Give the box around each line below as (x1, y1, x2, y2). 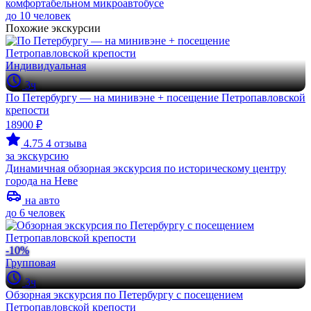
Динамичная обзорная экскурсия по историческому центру (6, 162, 286, 174)
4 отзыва (46, 137, 87, 149)
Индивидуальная (6, 60, 86, 72)
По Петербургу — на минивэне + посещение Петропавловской (6, 92, 305, 103)
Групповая (6, 257, 56, 269)
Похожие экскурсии (6, 22, 101, 34)
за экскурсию (6, 150, 69, 162)
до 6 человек (6, 207, 65, 219)
